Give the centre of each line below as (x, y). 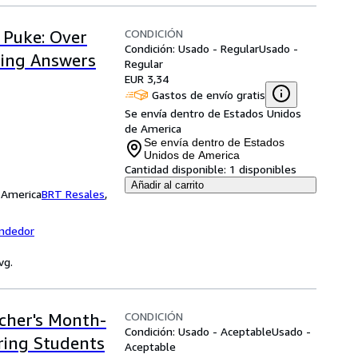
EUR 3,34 (147, 79)
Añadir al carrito (167, 185)
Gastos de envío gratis (209, 94)
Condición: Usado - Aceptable (198, 331)
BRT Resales (73, 194)
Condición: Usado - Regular (192, 48)
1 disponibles (263, 169)
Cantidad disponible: (175, 169)
